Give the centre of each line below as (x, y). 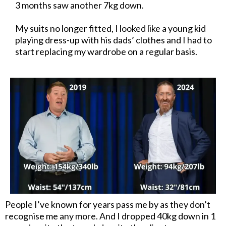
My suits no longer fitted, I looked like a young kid (110, 28)
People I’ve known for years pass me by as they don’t (108, 204)
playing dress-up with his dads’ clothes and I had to (114, 40)
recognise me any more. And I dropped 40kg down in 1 (110, 216)
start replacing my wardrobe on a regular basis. (106, 51)
